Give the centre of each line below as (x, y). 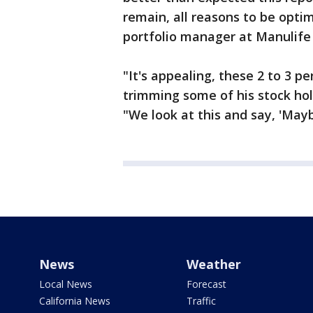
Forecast (206, 284)
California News (75, 301)
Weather (213, 264)
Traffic (201, 301)
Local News (66, 284)
